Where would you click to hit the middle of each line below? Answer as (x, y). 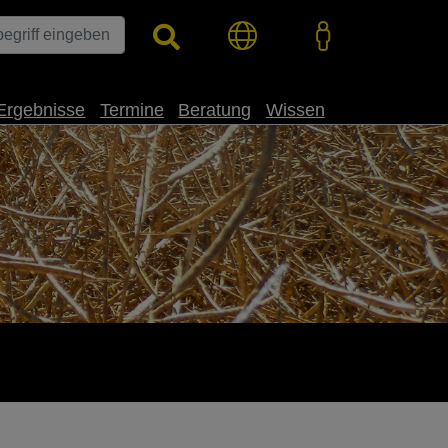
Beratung (215, 109)
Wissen (295, 109)
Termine (131, 109)
